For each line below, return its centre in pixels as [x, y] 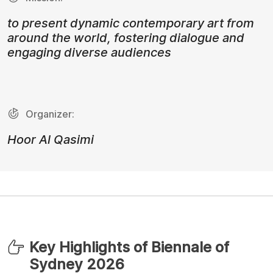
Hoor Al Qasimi [51, 139]
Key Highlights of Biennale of [129, 247]
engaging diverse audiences [89, 52]
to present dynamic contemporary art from [131, 23]
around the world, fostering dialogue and [126, 37]
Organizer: [50, 114]
